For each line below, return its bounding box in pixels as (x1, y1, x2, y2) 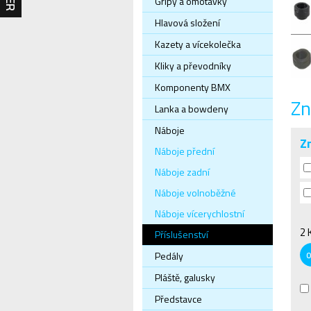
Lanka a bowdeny (155, 101, 228, 116)
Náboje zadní (155, 165, 210, 179)
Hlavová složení (155, 15, 220, 30)
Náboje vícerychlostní (155, 206, 244, 221)
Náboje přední (155, 144, 215, 158)
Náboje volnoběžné (155, 185, 236, 200)
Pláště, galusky (155, 270, 215, 285)
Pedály (155, 249, 183, 263)
